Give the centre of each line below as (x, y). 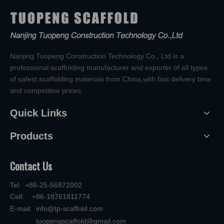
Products (31, 136)
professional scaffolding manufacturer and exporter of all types (109, 67)
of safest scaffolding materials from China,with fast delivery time (110, 79)
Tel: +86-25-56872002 (46, 185)
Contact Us (31, 166)
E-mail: (23, 208)
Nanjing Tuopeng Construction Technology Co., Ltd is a (97, 56)
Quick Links (38, 113)
